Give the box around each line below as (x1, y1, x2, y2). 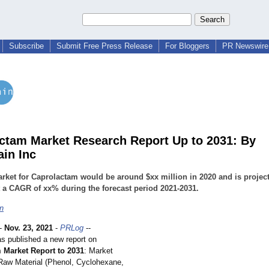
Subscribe (9, 41, 44, 50)
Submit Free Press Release (56, 41, 153, 50)
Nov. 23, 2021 (4, 223, 53, 233)
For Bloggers (165, 41, 210, 50)
